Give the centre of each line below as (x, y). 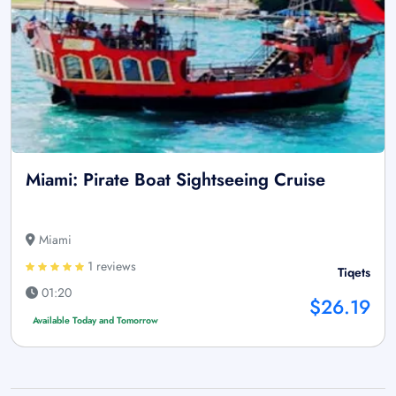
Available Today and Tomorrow (95, 320)
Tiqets (354, 272)
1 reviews (110, 266)
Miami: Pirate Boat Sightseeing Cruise (175, 179)
